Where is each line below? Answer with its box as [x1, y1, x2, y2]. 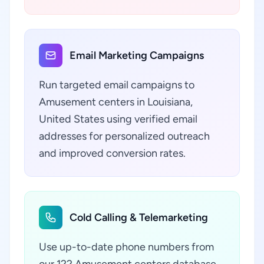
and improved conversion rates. [39, 147, 186, 160]
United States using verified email [39, 113, 197, 126]
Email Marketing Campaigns [70, 49, 204, 62]
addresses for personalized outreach [39, 130, 210, 143]
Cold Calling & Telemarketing [70, 211, 208, 224]
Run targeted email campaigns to [39, 78, 194, 91]
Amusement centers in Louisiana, [39, 95, 193, 108]
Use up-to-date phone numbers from [39, 240, 214, 253]
